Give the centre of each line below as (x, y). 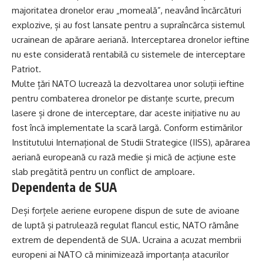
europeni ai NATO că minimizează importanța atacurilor (120, 254)
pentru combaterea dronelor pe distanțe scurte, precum (123, 99)
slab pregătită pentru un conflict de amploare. (103, 172)
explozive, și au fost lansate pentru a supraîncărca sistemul (128, 25)
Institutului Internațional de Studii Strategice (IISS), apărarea (131, 143)
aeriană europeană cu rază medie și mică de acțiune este (124, 157)
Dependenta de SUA (64, 187)
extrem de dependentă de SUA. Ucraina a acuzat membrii (127, 240)
